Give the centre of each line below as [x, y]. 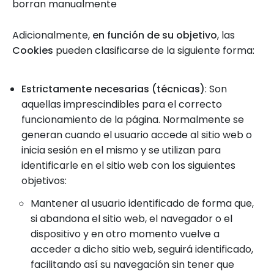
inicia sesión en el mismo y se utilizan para [121, 150]
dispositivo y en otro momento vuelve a [125, 234]
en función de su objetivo [155, 35]
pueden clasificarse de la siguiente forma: [154, 50]
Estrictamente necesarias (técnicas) [113, 89]
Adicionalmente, [52, 35]
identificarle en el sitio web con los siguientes [128, 165]
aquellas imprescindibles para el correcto [122, 104]
